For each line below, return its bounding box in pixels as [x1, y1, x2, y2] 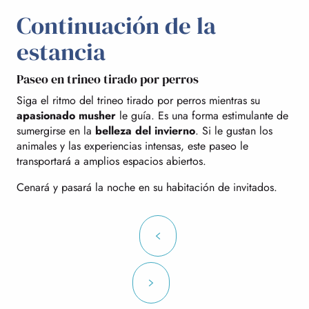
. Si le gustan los [195, 122, 272, 139]
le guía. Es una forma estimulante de [116, 107, 288, 123]
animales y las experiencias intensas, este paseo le [17, 137, 248, 154]
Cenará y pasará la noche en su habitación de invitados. [17, 179, 277, 195]
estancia [17, 34, 106, 68]
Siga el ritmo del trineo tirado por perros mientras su [17, 92, 260, 108]
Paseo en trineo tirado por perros [17, 70, 199, 88]
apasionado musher [17, 107, 116, 123]
